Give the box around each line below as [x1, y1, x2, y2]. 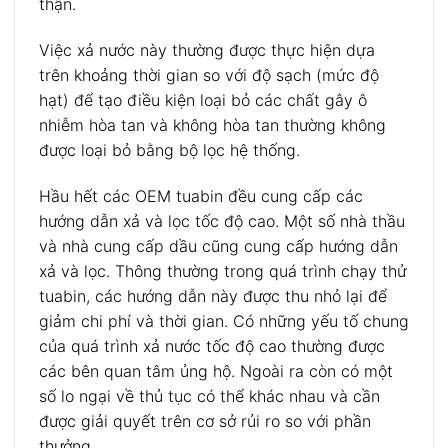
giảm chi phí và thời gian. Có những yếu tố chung [39, 310, 409, 331]
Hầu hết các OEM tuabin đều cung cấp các [39, 185, 363, 206]
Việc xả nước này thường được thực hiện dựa [39, 39, 375, 60]
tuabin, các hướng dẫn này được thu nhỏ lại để [39, 285, 387, 306]
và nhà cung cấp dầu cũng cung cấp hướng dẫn [39, 235, 398, 256]
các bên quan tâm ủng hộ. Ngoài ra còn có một [39, 360, 393, 381]
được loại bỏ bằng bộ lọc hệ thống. [39, 139, 300, 160]
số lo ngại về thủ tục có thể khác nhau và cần [39, 385, 380, 406]
